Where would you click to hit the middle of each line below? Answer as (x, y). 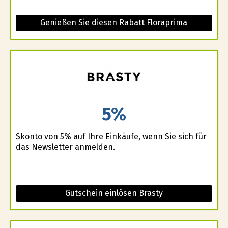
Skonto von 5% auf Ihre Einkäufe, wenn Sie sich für (111, 137)
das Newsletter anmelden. (65, 147)
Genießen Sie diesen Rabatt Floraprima (114, 22)
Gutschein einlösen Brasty (114, 193)
